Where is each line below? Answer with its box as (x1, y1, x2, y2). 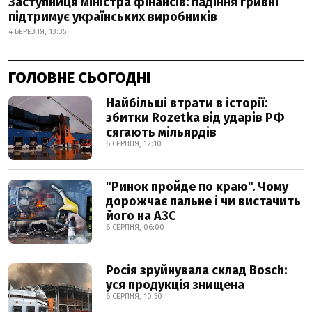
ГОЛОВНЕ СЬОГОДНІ (8, 68, 150, 87)
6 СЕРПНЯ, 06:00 (106, 223, 164, 232)
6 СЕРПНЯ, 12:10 (106, 139, 162, 148)
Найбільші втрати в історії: (106, 95, 267, 111)
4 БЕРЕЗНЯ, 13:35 (8, 27, 66, 36)
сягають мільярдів (106, 125, 217, 140)
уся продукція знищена (106, 277, 244, 292)
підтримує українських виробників (8, 9, 217, 24)
